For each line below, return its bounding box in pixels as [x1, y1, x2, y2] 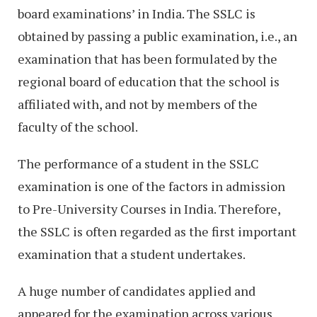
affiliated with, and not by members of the [18, 95, 258, 113]
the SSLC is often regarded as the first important [18, 222, 296, 240]
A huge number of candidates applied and [18, 282, 255, 299]
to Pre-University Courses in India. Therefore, [18, 200, 280, 217]
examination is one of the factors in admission [18, 177, 285, 195]
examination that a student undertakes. [18, 245, 246, 263]
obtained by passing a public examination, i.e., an [18, 27, 297, 45]
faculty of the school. [18, 117, 138, 135]
